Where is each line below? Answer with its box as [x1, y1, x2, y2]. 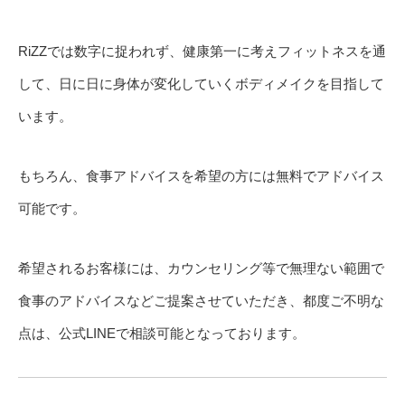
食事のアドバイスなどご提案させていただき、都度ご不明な [18, 292, 384, 308]
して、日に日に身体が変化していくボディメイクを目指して [18, 75, 384, 91]
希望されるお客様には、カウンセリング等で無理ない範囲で [18, 259, 384, 276]
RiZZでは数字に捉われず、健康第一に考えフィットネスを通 [18, 42, 386, 59]
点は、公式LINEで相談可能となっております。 [18, 325, 306, 341]
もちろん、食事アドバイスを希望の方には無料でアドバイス [18, 167, 384, 184]
